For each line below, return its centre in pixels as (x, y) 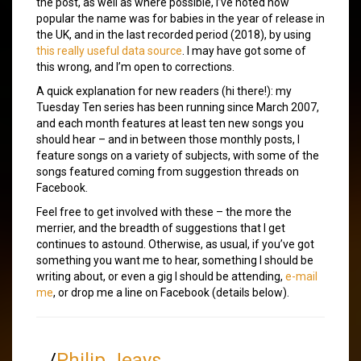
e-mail (301, 276)
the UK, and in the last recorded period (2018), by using (174, 34)
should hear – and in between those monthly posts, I (168, 139)
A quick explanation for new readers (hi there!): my (164, 91)
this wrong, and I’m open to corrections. (135, 66)
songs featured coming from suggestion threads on (168, 171)
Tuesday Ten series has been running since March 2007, (178, 107)
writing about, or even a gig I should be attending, (161, 276)
